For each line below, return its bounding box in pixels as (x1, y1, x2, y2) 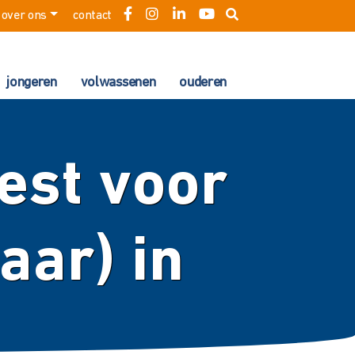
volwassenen (80, 75, 156, 90)
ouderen (179, 75, 227, 90)
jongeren (6, 75, 57, 90)
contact (73, 10, 113, 22)
